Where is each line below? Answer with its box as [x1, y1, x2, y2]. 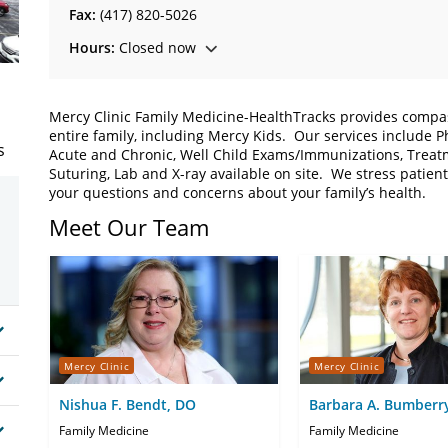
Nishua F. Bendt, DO [59, 395, 196, 415]
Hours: [69, 38, 115, 57]
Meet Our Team [49, 212, 209, 242]
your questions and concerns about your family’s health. [49, 183, 430, 202]
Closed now [115, 38, 196, 57]
